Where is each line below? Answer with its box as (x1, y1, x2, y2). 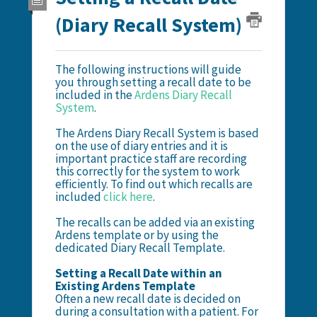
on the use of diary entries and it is (54, 137, 228, 154)
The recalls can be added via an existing (54, 214, 255, 230)
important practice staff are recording (54, 150, 247, 166)
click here (103, 188, 153, 204)
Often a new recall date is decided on (54, 290, 241, 306)
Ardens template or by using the (54, 226, 219, 243)
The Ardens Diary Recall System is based (54, 125, 259, 141)
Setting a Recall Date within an (54, 265, 222, 281)
